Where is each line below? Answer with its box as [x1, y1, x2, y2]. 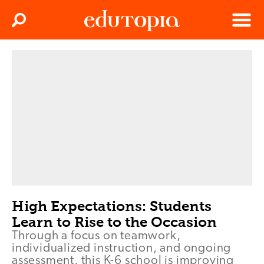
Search [20, 19, 42, 28]
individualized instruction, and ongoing [12, 242, 232, 255]
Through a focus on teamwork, [12, 229, 181, 242]
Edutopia [84, 54, 117, 64]
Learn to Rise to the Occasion [12, 213, 217, 230]
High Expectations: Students [12, 197, 212, 214]
